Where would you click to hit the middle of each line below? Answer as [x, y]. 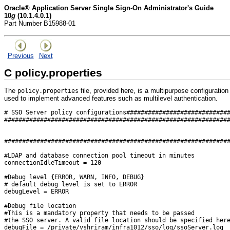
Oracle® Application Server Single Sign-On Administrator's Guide [109, 8]
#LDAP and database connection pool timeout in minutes [101, 155]
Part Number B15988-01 [40, 23]
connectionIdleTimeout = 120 [53, 162]
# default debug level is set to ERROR [71, 184]
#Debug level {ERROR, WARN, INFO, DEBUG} [74, 177]
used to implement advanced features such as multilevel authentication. [111, 98]
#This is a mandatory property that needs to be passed [99, 213]
